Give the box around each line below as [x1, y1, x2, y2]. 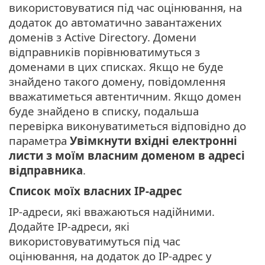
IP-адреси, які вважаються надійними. [9, 204, 215, 219]
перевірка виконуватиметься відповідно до [9, 118, 246, 134]
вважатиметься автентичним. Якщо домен [9, 89, 241, 104]
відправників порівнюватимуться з [9, 44, 200, 60]
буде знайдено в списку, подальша [9, 104, 199, 119]
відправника [9, 163, 83, 178]
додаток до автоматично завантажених [9, 15, 222, 30]
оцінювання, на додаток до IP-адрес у [9, 248, 212, 264]
